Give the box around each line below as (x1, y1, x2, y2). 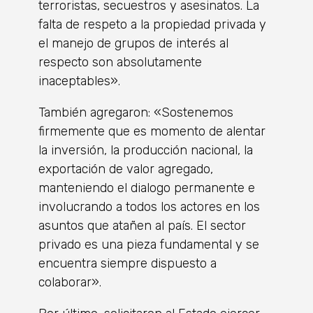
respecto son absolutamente (38, 54, 202, 70)
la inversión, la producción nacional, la (38, 142, 253, 158)
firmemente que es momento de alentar (38, 123, 265, 139)
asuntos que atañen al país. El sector (38, 217, 246, 233)
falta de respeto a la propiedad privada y (38, 16, 266, 32)
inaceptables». (38, 73, 120, 89)
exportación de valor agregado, (38, 161, 213, 177)
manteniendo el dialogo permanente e (38, 180, 255, 196)
